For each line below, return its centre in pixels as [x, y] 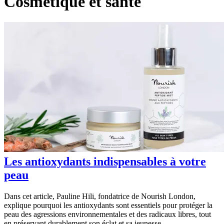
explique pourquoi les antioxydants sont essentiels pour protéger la [108, 205]
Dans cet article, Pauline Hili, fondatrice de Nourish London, [100, 196]
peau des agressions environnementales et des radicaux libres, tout [107, 214]
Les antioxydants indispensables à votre [105, 161]
